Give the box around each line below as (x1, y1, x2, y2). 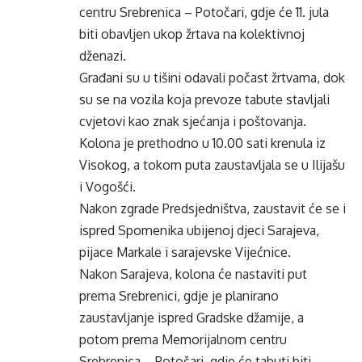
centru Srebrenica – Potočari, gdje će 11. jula (79, 4, 329, 20)
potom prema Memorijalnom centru (79, 331, 287, 347)
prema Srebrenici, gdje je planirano (79, 288, 279, 304)
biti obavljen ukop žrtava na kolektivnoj (79, 26, 305, 42)
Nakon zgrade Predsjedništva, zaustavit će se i (79, 200, 346, 217)
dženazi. (79, 48, 126, 64)
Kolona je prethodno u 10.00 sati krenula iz (79, 135, 326, 151)
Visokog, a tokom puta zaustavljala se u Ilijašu (79, 157, 345, 173)
